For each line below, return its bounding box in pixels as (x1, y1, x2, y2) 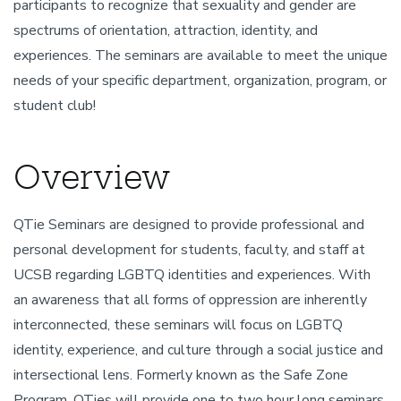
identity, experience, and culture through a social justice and (13, 340, 383, 360)
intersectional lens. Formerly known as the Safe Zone (13, 365, 348, 385)
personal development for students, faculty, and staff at (13, 240, 365, 260)
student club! (13, 96, 96, 115)
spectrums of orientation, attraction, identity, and (13, 21, 318, 40)
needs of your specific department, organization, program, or (13, 71, 387, 90)
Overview (13, 156, 170, 195)
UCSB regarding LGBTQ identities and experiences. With (13, 265, 371, 285)
